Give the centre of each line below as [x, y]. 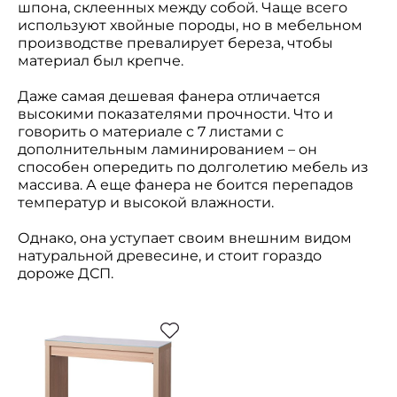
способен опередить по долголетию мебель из [193, 167]
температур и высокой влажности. [148, 202]
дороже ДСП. [67, 273]
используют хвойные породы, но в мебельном [190, 25]
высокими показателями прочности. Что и [175, 114]
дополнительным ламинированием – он [167, 149]
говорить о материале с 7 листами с [151, 132]
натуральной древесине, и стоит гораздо [170, 256]
